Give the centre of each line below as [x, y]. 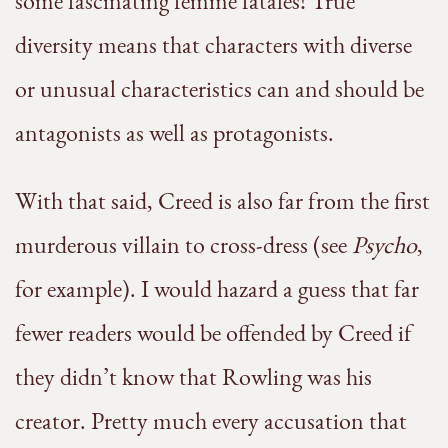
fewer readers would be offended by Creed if [213, 333]
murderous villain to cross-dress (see [183, 245]
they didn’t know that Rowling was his [193, 377]
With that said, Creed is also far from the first [222, 201]
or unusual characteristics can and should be [219, 89]
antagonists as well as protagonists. [174, 133]
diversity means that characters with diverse [213, 45]
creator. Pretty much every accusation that [211, 421]
